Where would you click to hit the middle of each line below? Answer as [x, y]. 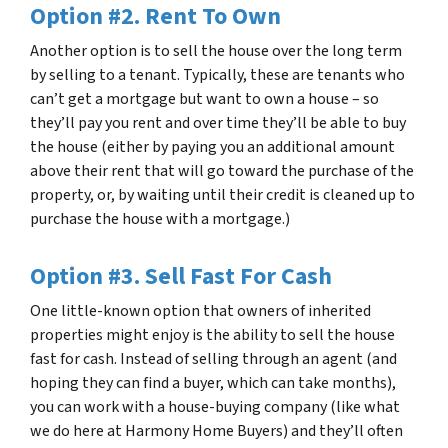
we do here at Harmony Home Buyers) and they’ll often [216, 431]
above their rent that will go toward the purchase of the [222, 171]
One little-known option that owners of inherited [200, 311]
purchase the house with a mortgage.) [160, 219]
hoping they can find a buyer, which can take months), [213, 383]
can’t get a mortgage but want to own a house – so [204, 99]
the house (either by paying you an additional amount [212, 147]
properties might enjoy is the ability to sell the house [212, 335]
